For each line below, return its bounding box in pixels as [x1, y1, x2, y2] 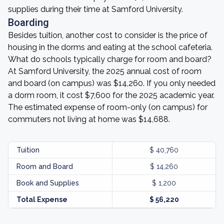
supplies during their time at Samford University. [8, 4, 183, 14]
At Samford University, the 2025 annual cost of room [8, 66, 201, 76]
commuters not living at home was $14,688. [8, 114, 170, 124]
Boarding [8, 16, 49, 28]
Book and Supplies [16, 179, 79, 187]
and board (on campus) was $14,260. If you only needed [8, 78, 215, 88]
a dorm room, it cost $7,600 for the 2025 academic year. [8, 90, 214, 100]
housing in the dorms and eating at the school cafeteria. [8, 42, 212, 52]
